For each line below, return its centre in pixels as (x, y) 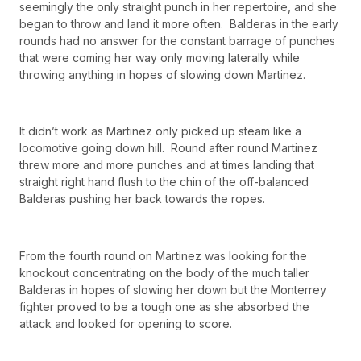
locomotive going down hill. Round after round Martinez (168, 148)
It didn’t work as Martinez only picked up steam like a (160, 131)
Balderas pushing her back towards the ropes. (142, 199)
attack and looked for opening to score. (126, 324)
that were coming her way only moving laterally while (160, 57)
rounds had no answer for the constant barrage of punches (177, 40)
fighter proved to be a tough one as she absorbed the (164, 307)
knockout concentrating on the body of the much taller (164, 273)
